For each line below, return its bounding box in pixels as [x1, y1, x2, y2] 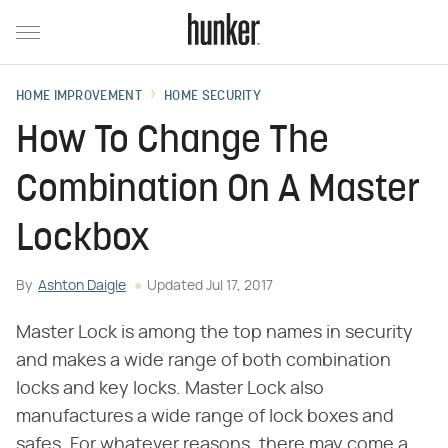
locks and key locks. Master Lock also [16, 380, 324, 398]
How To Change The [16, 123, 329, 162]
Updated [147, 279, 206, 293]
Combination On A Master [16, 172, 420, 211]
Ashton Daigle [38, 279, 126, 293]
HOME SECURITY [164, 89, 262, 104]
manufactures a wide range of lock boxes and [16, 408, 394, 426]
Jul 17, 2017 [206, 279, 273, 293]
